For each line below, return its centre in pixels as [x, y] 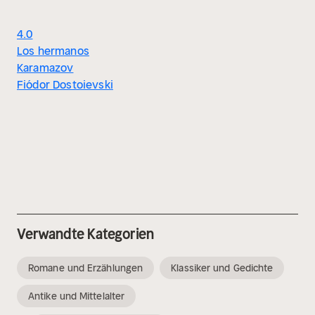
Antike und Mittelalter [77, 296]
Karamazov [45, 68]
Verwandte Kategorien [85, 234]
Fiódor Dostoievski [65, 85]
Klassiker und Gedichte [222, 268]
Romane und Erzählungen [86, 268]
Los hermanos [53, 51]
